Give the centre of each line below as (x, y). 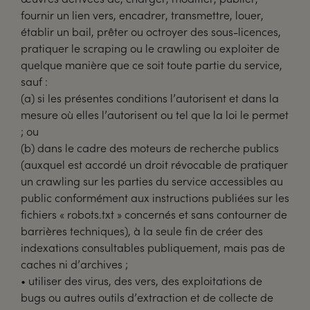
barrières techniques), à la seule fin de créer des (142, 231)
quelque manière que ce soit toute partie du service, (152, 65)
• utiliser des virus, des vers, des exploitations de (142, 281)
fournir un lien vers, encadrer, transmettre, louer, (142, 15)
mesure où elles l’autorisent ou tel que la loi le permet (155, 115)
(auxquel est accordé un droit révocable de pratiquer (154, 164)
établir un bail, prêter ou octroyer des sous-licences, (151, 31)
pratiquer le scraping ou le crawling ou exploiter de (150, 48)
